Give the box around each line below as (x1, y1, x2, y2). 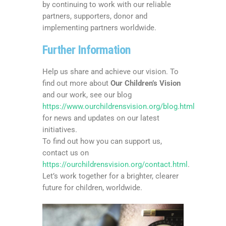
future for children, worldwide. (42, 183, 142, 192)
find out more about (42, 78, 110, 88)
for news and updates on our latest (42, 113, 159, 123)
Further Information (42, 42, 131, 57)
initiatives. (42, 125, 77, 134)
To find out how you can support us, (42, 136, 162, 146)
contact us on (42, 148, 89, 157)
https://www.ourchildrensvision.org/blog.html (42, 101, 195, 111)
